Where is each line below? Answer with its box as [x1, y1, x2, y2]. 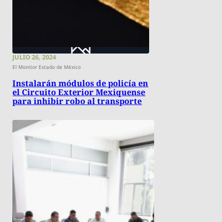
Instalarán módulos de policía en [12, 78, 149, 89]
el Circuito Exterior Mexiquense [12, 87, 146, 98]
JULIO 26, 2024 [12, 53, 56, 62]
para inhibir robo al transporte [12, 96, 142, 107]
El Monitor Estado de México [12, 63, 81, 71]
